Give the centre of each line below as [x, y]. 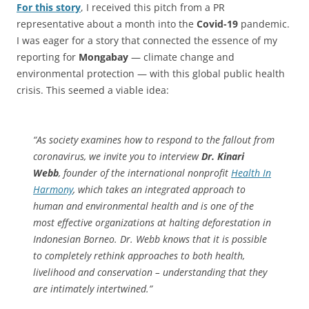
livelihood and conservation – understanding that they [150, 272]
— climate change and [183, 57]
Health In [251, 173]
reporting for [48, 57]
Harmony [53, 190]
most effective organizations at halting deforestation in [152, 223]
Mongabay [105, 57]
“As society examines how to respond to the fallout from [154, 140]
